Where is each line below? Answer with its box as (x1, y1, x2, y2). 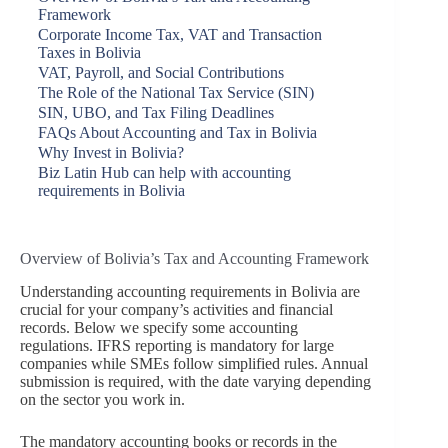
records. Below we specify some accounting (20, 318, 298, 336)
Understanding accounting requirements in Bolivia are (20, 282, 360, 300)
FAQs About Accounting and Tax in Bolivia (38, 124, 317, 141)
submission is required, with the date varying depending (20, 372, 371, 390)
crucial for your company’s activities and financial (20, 300, 333, 318)
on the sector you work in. (20, 390, 185, 408)
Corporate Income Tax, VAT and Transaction (38, 26, 322, 43)
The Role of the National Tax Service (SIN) (38, 84, 314, 101)
